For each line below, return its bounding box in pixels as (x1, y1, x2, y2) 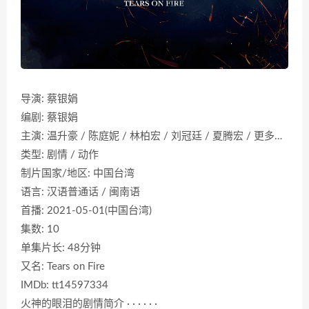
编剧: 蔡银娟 (21, 112, 78, 123)
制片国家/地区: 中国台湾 (21, 168, 134, 179)
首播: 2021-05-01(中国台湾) (21, 206, 152, 217)
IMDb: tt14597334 (21, 280, 108, 291)
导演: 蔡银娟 (21, 94, 78, 105)
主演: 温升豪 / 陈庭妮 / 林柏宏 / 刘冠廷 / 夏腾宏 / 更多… (21, 131, 282, 142)
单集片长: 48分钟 (21, 243, 101, 254)
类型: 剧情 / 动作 (21, 150, 99, 161)
